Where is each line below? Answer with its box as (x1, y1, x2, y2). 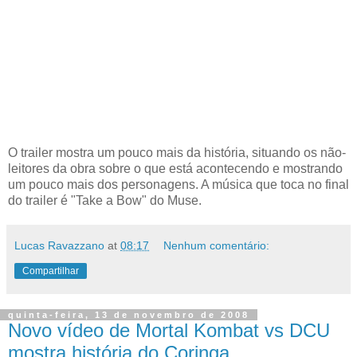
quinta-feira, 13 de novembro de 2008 (8, 309, 249, 320)
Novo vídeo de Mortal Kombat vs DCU (8, 319, 330, 341)
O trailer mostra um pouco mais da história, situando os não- (8, 145, 346, 159)
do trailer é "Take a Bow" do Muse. (8, 193, 202, 207)
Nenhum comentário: (163, 238, 270, 252)
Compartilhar (22, 265, 79, 277)
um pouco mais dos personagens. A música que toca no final (8, 177, 349, 191)
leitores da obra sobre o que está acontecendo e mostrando (8, 161, 343, 175)
